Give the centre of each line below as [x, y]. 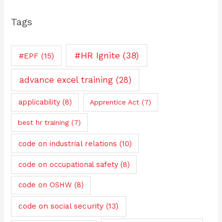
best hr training [44, 123]
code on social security [61, 206]
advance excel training [66, 80]
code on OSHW [45, 185]
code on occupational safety [68, 164]
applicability [39, 102]
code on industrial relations [67, 143]
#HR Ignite [97, 55]
